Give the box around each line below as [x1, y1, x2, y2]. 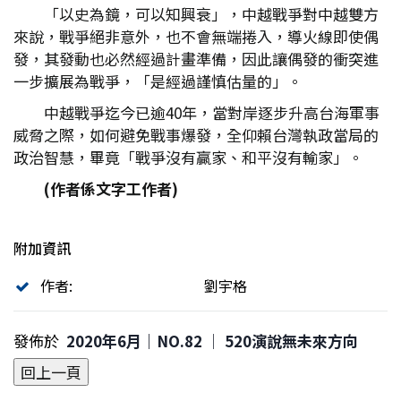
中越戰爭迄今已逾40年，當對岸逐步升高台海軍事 [44, 101, 380, 124]
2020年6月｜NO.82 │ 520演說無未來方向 [66, 329, 358, 352]
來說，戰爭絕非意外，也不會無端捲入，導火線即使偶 [13, 25, 379, 47]
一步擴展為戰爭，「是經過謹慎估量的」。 [13, 70, 303, 92]
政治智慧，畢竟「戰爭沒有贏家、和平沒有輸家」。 [13, 146, 363, 168]
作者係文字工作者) [50, 177, 178, 200]
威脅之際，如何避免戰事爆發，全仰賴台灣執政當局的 [13, 124, 379, 146]
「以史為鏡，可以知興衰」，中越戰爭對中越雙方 [44, 3, 379, 25]
